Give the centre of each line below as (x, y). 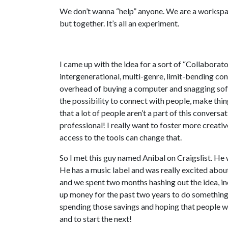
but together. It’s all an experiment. (119, 23)
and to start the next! (96, 219)
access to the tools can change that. (121, 137)
